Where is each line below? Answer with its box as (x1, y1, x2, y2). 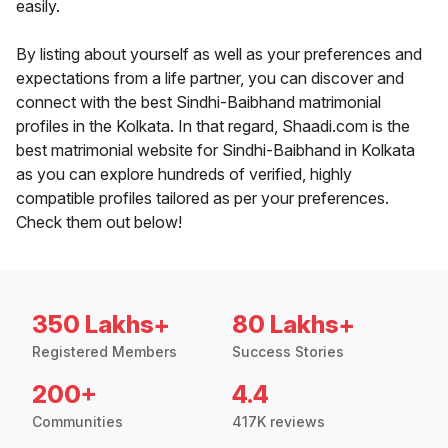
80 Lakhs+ (232, 310, 355, 340)
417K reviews (232, 413, 325, 431)
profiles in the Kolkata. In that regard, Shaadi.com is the (16, 116, 410, 137)
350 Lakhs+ (32, 310, 170, 340)
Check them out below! (16, 212, 182, 233)
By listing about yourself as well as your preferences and (16, 44, 422, 65)
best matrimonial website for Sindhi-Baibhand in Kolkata (16, 140, 415, 161)
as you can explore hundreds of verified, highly (16, 164, 352, 185)
